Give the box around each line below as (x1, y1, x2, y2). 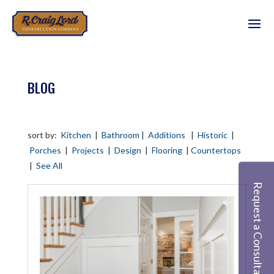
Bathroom (101, 130, 139, 140)
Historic (197, 130, 228, 140)
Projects (71, 145, 104, 155)
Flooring (151, 145, 182, 155)
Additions (147, 130, 185, 140)
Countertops (190, 145, 241, 155)
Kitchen (60, 130, 91, 140)
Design (114, 145, 141, 155)
